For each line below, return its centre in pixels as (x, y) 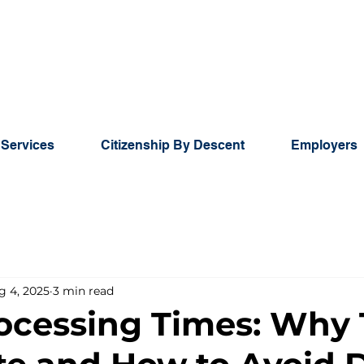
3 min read (83, 290)
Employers (324, 145)
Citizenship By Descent (173, 145)
